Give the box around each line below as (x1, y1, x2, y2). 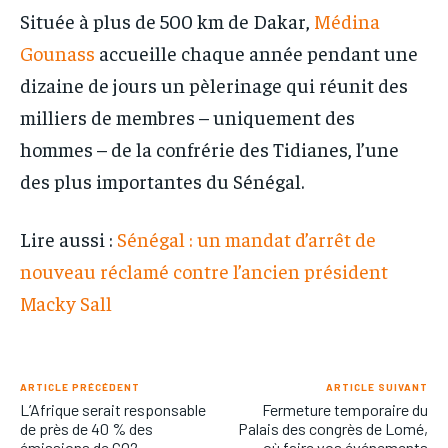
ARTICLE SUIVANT (325, 380, 428, 393)
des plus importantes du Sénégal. (20, 167, 304, 193)
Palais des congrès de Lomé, (237, 418, 428, 438)
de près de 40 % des (20, 418, 153, 438)
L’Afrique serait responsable (20, 399, 206, 419)
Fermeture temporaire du (261, 399, 428, 419)
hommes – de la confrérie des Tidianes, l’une (20, 135, 399, 161)
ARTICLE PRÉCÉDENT (20, 380, 140, 393)
